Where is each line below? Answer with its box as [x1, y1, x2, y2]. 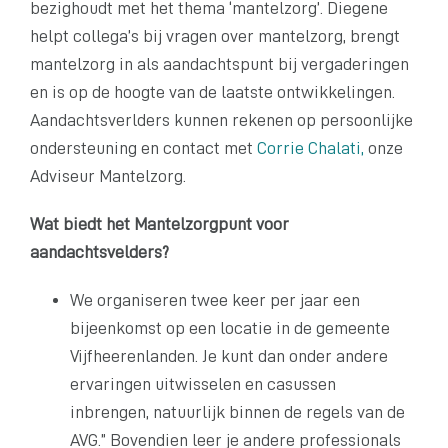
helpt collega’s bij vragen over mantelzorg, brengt [30, 26, 400, 45]
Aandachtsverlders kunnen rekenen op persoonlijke [30, 110, 413, 129]
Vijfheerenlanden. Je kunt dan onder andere [70, 346, 388, 365]
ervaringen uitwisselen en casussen [70, 374, 336, 393]
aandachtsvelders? [30, 242, 169, 261]
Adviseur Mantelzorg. [30, 166, 186, 185]
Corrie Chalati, [257, 138, 364, 157]
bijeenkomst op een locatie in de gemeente [70, 318, 390, 337]
